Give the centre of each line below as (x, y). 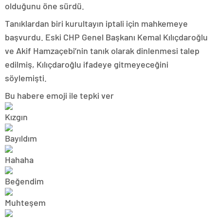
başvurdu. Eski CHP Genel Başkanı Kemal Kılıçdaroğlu (106, 37)
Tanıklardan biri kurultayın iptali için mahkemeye (96, 23)
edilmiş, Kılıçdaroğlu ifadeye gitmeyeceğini (87, 64)
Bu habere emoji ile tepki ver (59, 95)
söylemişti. (27, 78)
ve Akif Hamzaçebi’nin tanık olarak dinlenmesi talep (102, 50)
